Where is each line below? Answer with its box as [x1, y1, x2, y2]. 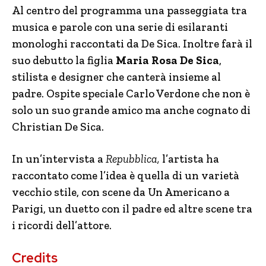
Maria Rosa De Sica [116, 53, 219, 67]
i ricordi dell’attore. [12, 218, 112, 232]
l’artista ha [160, 152, 219, 166]
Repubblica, [106, 152, 160, 166]
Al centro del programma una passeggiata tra [12, 4, 247, 17]
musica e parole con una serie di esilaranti [12, 20, 228, 34]
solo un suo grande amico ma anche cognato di [12, 103, 251, 117]
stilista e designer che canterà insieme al [12, 70, 221, 84]
